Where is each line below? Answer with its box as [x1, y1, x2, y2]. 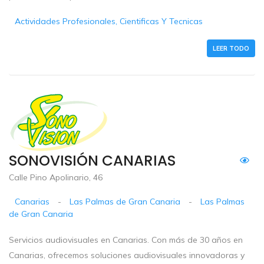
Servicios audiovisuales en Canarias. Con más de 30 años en [9, 235, 243, 246]
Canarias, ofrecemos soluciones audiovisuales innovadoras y [9, 250, 245, 261]
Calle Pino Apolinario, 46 [9, 172, 103, 183]
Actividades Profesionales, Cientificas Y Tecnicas [15, 15, 203, 27]
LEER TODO [213, 44, 249, 52]
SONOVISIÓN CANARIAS [9, 150, 176, 171]
